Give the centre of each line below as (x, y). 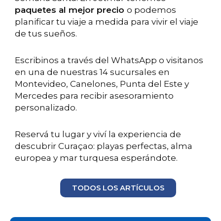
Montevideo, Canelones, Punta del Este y (102, 84)
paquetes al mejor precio (71, 10)
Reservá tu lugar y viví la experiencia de (98, 134)
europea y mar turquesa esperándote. (96, 158)
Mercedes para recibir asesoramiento (94, 96)
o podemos (151, 10)
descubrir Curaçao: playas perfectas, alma (104, 146)
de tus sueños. (47, 34)
